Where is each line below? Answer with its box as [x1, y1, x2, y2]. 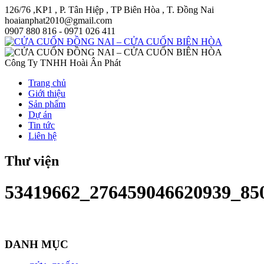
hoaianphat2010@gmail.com [5, 15, 112, 25]
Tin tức [28, 120, 55, 130]
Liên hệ [28, 131, 57, 141]
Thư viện [5, 153, 59, 169]
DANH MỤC [5, 237, 68, 250]
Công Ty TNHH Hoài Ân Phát [5, 58, 121, 68]
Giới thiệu [28, 88, 65, 98]
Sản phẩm [28, 99, 65, 109]
